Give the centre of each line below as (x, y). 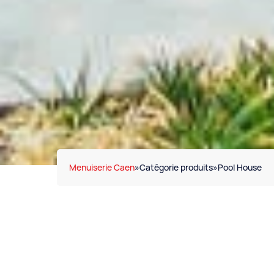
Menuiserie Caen (102, 168)
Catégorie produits (176, 168)
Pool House (239, 168)
